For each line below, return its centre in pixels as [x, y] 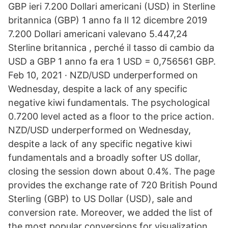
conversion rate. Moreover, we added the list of [110, 212]
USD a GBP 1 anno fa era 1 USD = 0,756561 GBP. [112, 61]
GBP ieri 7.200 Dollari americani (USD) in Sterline [112, 6]
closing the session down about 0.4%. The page [111, 171]
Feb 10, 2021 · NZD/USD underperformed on [103, 75]
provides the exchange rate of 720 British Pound [113, 185]
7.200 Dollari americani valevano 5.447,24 [98, 34]
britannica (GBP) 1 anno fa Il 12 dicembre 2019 [108, 20]
